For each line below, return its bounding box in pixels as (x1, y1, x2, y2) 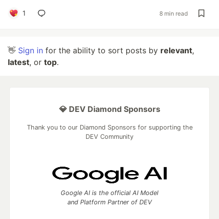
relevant (160, 45, 192, 55)
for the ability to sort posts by (43, 45, 160, 55)
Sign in (18, 45, 43, 55)
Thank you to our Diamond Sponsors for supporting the (26, 124, 193, 131)
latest (8, 57, 29, 67)
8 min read (159, 9, 188, 17)
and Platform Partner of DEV (67, 198, 152, 206)
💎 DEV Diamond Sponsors (59, 104, 160, 114)
